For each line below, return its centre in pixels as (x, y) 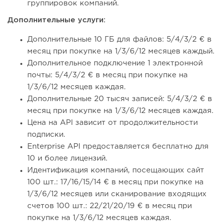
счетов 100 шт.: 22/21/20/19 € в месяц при (110, 206)
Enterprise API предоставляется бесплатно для (118, 147)
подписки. (46, 135)
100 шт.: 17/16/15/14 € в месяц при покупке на (115, 182)
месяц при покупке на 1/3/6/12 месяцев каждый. (121, 52)
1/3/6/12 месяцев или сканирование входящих (117, 194)
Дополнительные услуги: (56, 20)
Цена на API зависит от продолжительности (112, 123)
